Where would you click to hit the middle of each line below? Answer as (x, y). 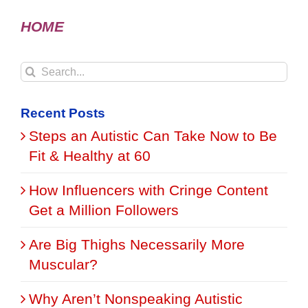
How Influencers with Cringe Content (148, 190)
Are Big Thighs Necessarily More (137, 245)
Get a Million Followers (104, 210)
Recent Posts (63, 113)
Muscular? (63, 265)
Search (43, 70)
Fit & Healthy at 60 (90, 156)
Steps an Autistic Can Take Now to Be (153, 136)
